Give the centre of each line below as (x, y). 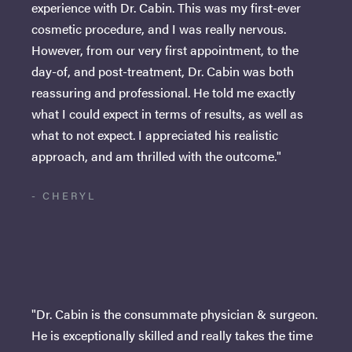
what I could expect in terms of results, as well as (167, 114)
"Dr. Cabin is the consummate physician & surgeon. (174, 314)
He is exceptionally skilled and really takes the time (172, 335)
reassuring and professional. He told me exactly (163, 93)
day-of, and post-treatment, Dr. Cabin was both (163, 71)
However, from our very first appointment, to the (165, 50)
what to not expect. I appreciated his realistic (155, 135)
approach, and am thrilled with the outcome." (156, 156)
